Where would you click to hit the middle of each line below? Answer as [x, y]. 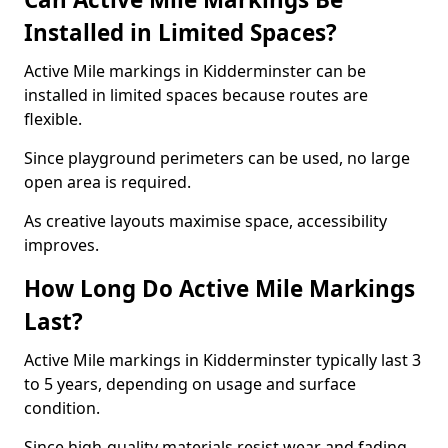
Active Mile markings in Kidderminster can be [195, 71]
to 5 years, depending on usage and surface [190, 384]
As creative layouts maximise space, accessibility [205, 221]
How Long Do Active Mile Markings [219, 288]
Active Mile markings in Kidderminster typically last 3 [222, 360]
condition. [62, 408]
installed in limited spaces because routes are [196, 95]
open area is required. [107, 182]
